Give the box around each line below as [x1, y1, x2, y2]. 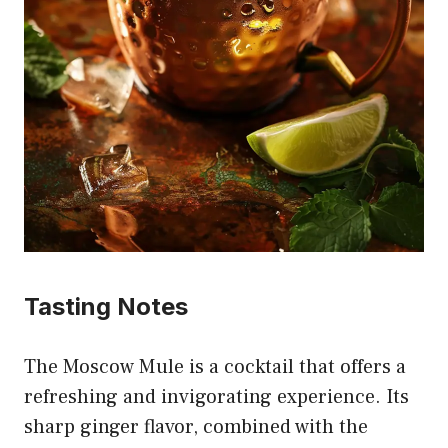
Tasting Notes [24, 291, 188, 321]
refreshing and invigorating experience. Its [24, 383, 409, 410]
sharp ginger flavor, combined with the [24, 413, 368, 440]
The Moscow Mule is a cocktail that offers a [24, 353, 406, 380]
